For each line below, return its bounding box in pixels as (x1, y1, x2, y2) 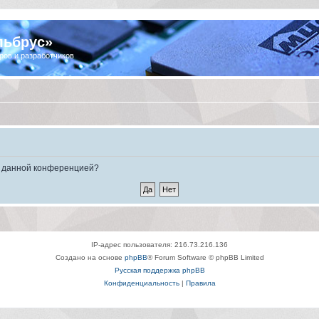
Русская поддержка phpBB (114, 266, 205, 274)
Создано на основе (55, 253, 125, 261)
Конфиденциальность (103, 278, 179, 287)
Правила (185, 278, 216, 287)
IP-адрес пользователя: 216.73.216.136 (91, 240, 228, 249)
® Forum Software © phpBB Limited (147, 253, 264, 261)
